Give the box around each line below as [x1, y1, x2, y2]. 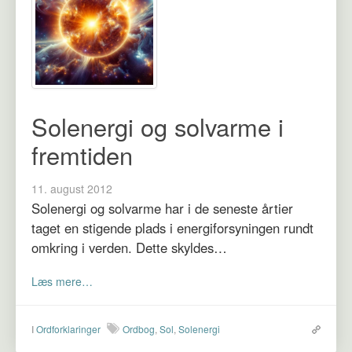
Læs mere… [31, 273, 93, 289]
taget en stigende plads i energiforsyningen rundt [31, 218, 313, 237]
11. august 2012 [31, 180, 112, 196]
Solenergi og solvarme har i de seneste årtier [31, 198, 293, 218]
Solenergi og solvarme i [31, 108, 284, 144]
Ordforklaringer [36, 321, 101, 335]
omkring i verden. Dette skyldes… [31, 237, 227, 257]
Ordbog [123, 321, 155, 335]
